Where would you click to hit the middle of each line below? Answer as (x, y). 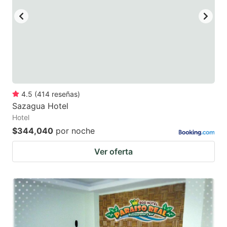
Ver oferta (113, 152)
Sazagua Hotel (40, 106)
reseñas (65, 94)
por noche (75, 131)
